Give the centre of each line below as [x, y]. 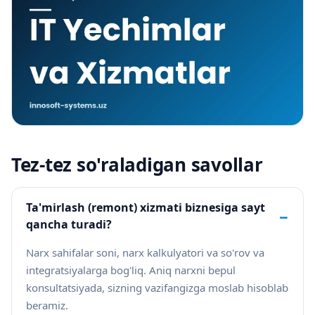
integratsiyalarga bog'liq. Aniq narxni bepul [131, 270]
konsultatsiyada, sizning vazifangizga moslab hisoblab [157, 288]
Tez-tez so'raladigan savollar [137, 165]
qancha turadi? [69, 225]
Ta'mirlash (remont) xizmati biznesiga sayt [146, 208]
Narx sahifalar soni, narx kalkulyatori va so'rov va [145, 253]
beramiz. [47, 306]
